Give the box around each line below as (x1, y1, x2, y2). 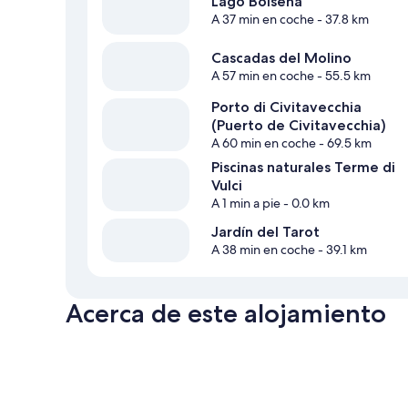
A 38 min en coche (211, 241, 315, 259)
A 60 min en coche (211, 135, 316, 152)
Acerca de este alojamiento (66, 298, 386, 330)
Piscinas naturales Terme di (211, 158, 395, 177)
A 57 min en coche (211, 67, 314, 85)
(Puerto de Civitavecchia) (211, 117, 386, 135)
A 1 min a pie (211, 195, 280, 212)
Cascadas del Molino (211, 49, 352, 67)
